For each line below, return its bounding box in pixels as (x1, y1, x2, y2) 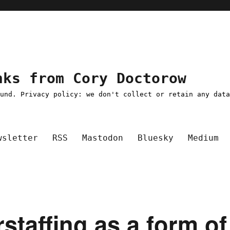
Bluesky (138, 132, 174, 143)
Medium (188, 132, 219, 143)
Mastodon (82, 132, 124, 143)
